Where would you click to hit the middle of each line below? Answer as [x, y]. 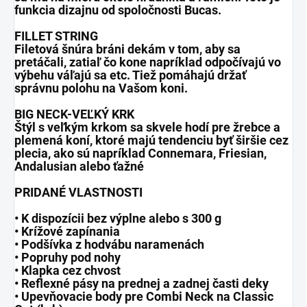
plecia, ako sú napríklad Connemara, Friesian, [140, 153]
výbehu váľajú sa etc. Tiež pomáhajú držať [130, 75]
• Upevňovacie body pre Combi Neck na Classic [144, 297]
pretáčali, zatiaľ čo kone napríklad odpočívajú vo [148, 62]
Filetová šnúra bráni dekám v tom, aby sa [127, 49]
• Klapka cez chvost [67, 271]
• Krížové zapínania [67, 232]
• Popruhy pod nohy [67, 258]
